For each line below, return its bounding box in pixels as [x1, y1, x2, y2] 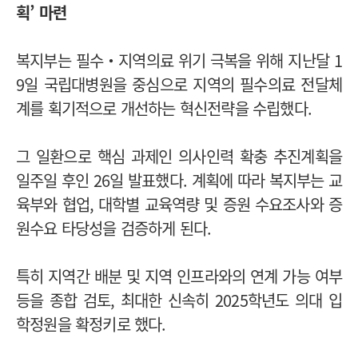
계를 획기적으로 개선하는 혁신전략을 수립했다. [16, 96, 312, 120]
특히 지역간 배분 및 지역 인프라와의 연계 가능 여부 [16, 264, 342, 288]
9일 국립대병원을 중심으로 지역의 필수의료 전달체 [16, 72, 342, 96]
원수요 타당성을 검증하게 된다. [16, 216, 212, 240]
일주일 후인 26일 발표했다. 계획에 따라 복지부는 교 [16, 168, 342, 192]
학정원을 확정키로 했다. [16, 312, 166, 336]
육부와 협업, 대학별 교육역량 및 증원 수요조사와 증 [16, 192, 342, 216]
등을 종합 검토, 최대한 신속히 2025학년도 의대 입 [16, 288, 342, 312]
